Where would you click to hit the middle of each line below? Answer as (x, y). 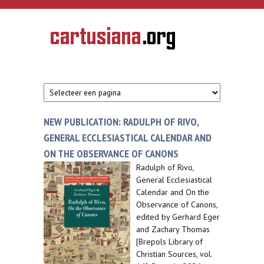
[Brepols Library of (169, 242)
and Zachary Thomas (173, 229)
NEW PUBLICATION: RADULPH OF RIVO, (121, 121)
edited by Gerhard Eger (178, 217)
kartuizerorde (71, 55)
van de (61, 47)
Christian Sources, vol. (174, 254)
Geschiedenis (70, 38)
